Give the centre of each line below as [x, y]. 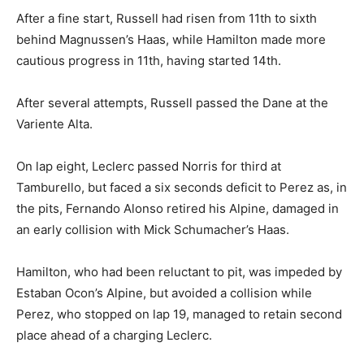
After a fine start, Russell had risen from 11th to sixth [167, 19]
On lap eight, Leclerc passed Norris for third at [149, 167]
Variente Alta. [54, 124]
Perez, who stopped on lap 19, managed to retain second [179, 314]
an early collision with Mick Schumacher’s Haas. [153, 230]
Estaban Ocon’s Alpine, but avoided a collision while [164, 293]
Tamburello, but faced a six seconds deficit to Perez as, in [182, 188]
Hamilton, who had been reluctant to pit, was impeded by [179, 272]
